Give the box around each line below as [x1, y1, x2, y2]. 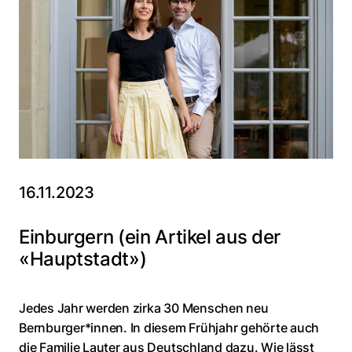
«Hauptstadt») [19, 247, 147, 271]
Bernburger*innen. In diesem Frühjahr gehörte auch [19, 320, 320, 336]
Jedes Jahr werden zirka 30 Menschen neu [19, 300, 269, 317]
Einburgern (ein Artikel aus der [19, 225, 280, 249]
